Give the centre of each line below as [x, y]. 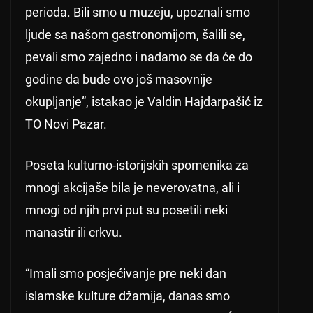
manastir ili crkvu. [74, 233]
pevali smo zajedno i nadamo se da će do [139, 57]
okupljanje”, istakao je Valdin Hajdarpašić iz [144, 102]
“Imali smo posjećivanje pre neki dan [126, 274]
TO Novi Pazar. [66, 124]
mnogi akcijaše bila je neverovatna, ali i [132, 188]
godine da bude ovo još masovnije [119, 80]
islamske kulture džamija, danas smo [128, 296]
